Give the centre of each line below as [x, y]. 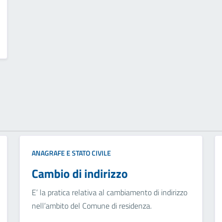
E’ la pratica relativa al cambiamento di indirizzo [109, 193]
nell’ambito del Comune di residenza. [91, 206]
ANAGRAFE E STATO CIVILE [71, 153]
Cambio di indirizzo [80, 174]
